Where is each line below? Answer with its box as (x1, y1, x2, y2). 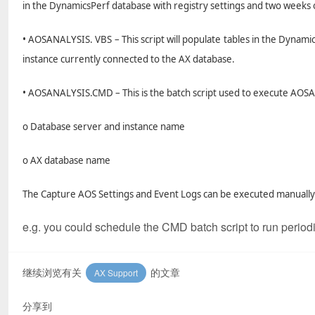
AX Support (94, 266, 138, 278)
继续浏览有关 (22, 265, 84, 279)
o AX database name (22, 154, 110, 167)
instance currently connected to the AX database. (22, 53, 235, 65)
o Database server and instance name (22, 120, 185, 133)
